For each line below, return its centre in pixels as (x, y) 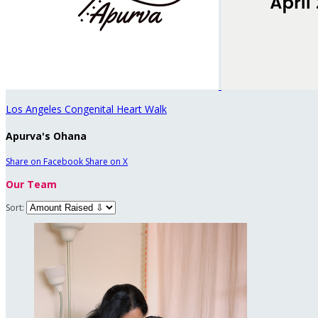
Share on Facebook (44, 162)
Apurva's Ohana (46, 136)
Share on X (106, 162)
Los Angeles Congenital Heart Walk (86, 109)
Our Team (31, 185)
